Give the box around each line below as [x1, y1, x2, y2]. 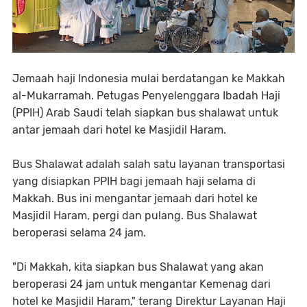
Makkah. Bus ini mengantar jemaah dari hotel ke [12, 191, 258, 205]
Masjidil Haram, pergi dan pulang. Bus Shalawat [12, 208, 257, 222]
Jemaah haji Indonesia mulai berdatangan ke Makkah [12, 71, 285, 85]
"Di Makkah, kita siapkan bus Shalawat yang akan [12, 260, 264, 273]
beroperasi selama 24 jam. [12, 225, 149, 239]
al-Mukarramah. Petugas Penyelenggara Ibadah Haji [12, 88, 280, 102]
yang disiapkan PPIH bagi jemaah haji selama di [12, 174, 256, 188]
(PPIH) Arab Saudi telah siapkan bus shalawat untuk [12, 106, 278, 119]
